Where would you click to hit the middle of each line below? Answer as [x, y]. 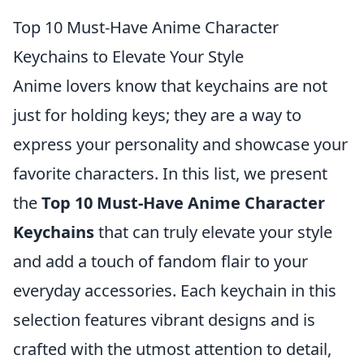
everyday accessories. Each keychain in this [175, 290]
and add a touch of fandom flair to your [160, 261]
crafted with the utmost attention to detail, [172, 349]
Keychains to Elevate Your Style [128, 56]
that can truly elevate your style [213, 232]
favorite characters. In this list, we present [170, 173]
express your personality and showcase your [180, 144]
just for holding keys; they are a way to [157, 115]
